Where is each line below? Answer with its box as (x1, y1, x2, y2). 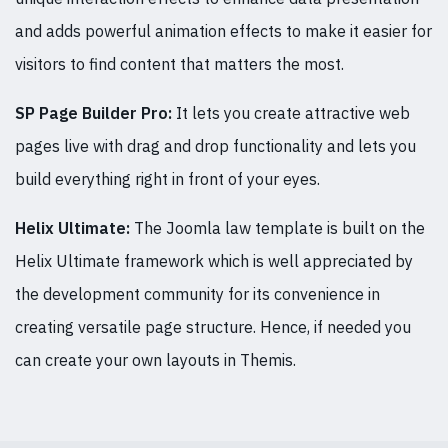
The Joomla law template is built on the (130, 217, 425, 238)
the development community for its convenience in (15, 283, 380, 304)
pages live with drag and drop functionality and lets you (15, 135, 416, 156)
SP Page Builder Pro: (15, 102, 172, 123)
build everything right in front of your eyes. (15, 168, 320, 189)
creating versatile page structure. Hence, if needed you (15, 316, 411, 337)
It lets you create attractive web (172, 102, 410, 123)
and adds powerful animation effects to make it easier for (15, 20, 432, 41)
